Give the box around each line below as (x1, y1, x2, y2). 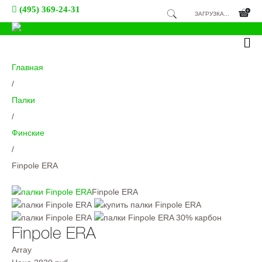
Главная (12, 63, 43, 72)
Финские (12, 128, 44, 137)
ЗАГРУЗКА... (195, 11, 229, 17)
